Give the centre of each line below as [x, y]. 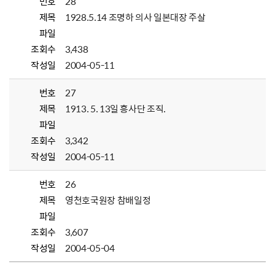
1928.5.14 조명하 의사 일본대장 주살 [135, 17]
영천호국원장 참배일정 [108, 200]
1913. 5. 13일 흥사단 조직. [115, 109]
